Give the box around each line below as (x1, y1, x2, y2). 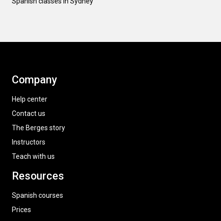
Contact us (12, 110, 45, 117)
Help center (12, 95, 47, 103)
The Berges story (12, 124, 65, 132)
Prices (12, 206, 31, 214)
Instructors (12, 138, 45, 146)
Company (12, 74, 57, 86)
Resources (12, 170, 64, 182)
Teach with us (12, 152, 55, 160)
